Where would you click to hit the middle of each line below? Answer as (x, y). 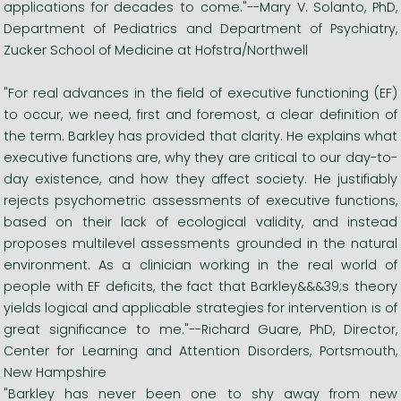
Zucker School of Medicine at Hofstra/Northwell (156, 50)
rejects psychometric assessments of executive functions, (200, 200)
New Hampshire (55, 372)
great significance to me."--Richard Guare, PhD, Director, (200, 329)
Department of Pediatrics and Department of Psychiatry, (200, 28)
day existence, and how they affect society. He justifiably (200, 179)
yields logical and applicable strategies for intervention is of (200, 307)
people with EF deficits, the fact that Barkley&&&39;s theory (200, 286)
